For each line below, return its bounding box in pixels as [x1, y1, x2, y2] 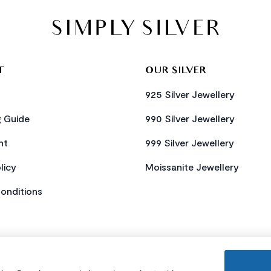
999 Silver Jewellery [145, 137, 234, 148]
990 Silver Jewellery [145, 113, 235, 124]
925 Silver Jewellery [145, 88, 235, 100]
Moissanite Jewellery [145, 161, 239, 172]
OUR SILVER [145, 65, 207, 77]
